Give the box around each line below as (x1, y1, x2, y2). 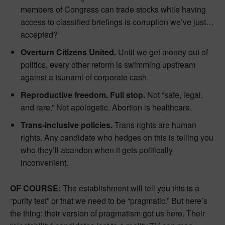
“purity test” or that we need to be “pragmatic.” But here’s (10, 194, 207, 206)
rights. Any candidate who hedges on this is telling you (21, 131, 213, 143)
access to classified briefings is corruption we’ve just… (21, 16, 214, 28)
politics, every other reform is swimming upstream (21, 58, 195, 70)
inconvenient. (21, 156, 68, 168)
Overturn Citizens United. (21, 46, 116, 58)
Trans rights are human (113, 119, 196, 131)
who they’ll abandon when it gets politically (21, 144, 173, 156)
